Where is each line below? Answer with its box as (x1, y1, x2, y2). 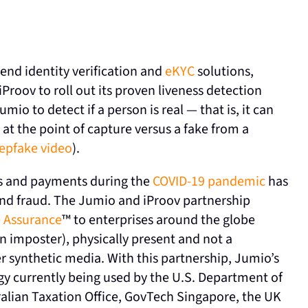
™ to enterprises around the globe (61, 210, 255, 230)
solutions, (194, 62, 254, 81)
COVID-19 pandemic (152, 172, 265, 191)
